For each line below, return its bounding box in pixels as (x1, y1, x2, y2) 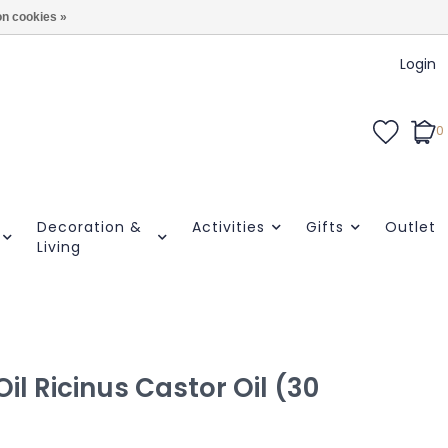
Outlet (384, 217, 436, 237)
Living (36, 237, 81, 257)
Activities (191, 217, 265, 237)
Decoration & (36, 217, 142, 237)
